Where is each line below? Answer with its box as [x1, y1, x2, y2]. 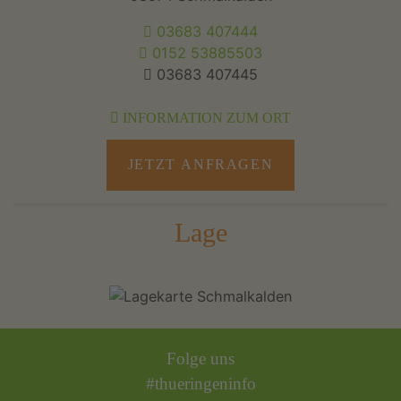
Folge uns [166, 349, 235, 369]
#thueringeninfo [145, 374, 256, 394]
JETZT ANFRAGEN [127, 157, 274, 173]
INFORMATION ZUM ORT [119, 110, 291, 127]
